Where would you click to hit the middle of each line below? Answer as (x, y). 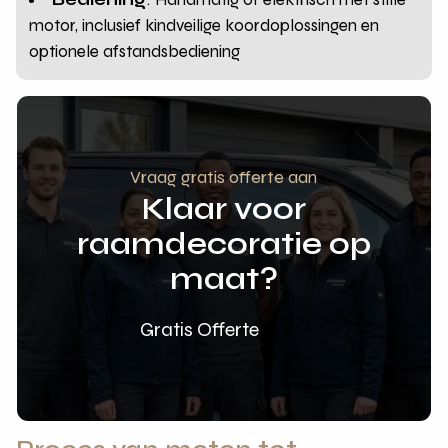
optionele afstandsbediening (135, 51)
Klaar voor (223, 208)
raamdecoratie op (223, 243)
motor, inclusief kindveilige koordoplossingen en (204, 25)
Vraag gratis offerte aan (224, 176)
